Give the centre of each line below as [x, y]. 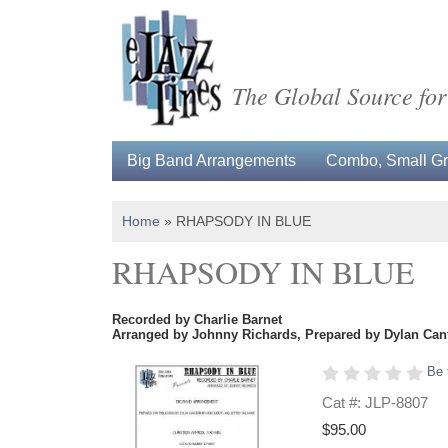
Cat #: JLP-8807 [375, 402]
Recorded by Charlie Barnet [197, 319]
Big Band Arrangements [211, 160]
